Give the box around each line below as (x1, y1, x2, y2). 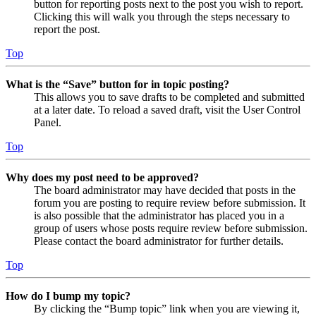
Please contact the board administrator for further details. (34, 235, 284, 248)
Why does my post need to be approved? (6, 171, 199, 184)
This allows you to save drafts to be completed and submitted (34, 91, 305, 104)
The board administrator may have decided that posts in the (34, 184, 296, 197)
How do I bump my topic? (6, 290, 130, 303)
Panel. (34, 116, 61, 129)
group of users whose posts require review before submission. (34, 222, 308, 235)
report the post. (34, 23, 100, 36)
